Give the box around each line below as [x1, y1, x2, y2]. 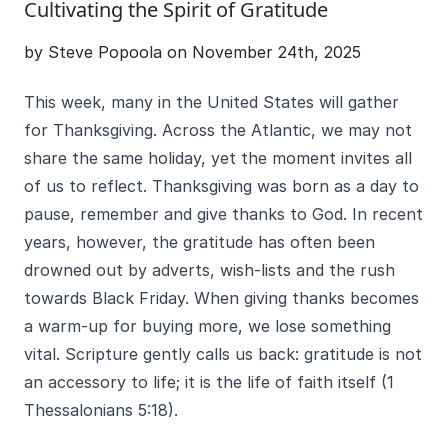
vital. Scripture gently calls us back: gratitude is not [24, 344, 422, 364]
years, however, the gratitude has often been [24, 232, 375, 252]
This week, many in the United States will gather [24, 92, 399, 112]
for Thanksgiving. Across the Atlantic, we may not [24, 120, 412, 140]
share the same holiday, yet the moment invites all [24, 148, 412, 168]
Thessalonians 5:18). [24, 400, 178, 420]
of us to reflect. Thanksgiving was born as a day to [24, 176, 419, 196]
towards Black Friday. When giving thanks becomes [24, 288, 419, 308]
